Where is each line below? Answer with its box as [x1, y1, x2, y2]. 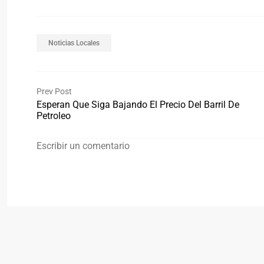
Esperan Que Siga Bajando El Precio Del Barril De [37, 98, 239, 110]
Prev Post [37, 86, 72, 96]
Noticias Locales [48, 38, 100, 47]
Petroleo [37, 110, 71, 121]
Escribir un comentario [37, 140, 130, 151]
